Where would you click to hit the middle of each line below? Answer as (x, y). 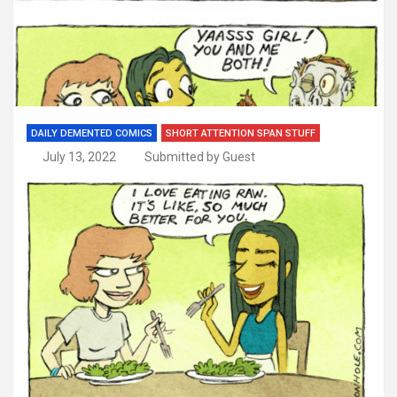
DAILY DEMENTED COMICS (92, 133)
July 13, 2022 (79, 156)
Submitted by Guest (200, 156)
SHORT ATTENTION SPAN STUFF (241, 133)
